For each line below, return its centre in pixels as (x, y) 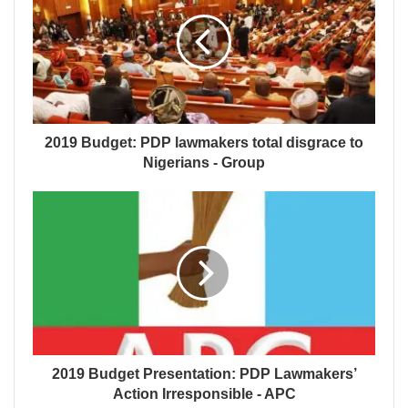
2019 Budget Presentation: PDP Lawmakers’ (204, 374)
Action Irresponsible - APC (204, 394)
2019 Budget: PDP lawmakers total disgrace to (204, 143)
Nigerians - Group (204, 163)
